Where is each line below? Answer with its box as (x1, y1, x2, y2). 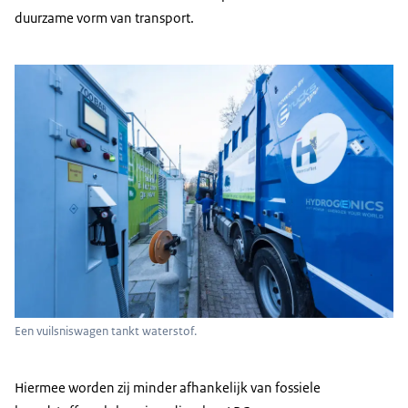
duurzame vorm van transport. (15, 9, 194, 27)
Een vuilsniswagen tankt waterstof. (15, 323, 197, 340)
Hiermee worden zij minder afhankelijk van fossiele (15, 378, 321, 396)
